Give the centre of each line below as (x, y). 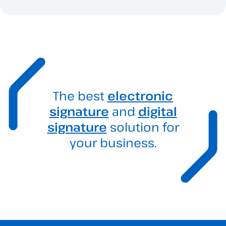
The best (80, 95)
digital (157, 111)
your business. (113, 142)
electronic (140, 95)
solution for (143, 127)
